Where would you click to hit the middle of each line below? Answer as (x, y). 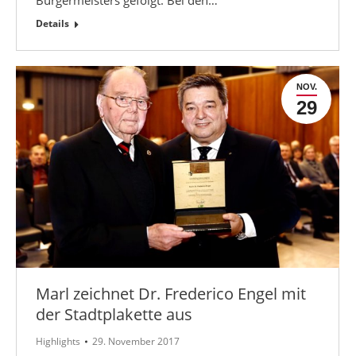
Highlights (58, 341)
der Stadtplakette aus (114, 314)
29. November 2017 (136, 341)
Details (52, 23)
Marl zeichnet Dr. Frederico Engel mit (171, 293)
